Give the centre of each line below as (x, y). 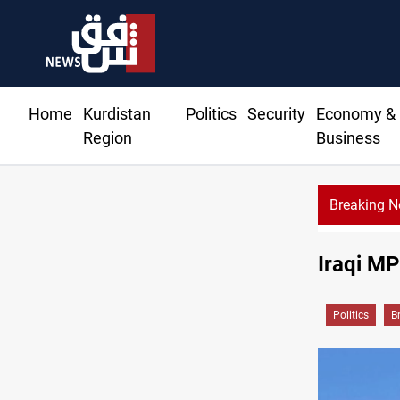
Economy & (355, 114)
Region (108, 138)
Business (348, 138)
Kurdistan (117, 114)
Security (276, 114)
